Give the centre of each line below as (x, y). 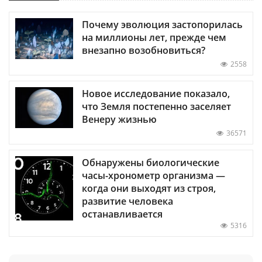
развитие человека (127, 201)
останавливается (122, 214)
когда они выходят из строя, (149, 188)
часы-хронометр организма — (154, 175)
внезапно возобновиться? (144, 50)
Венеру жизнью (119, 119)
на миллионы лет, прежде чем (154, 37)
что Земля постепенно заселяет (156, 106)
